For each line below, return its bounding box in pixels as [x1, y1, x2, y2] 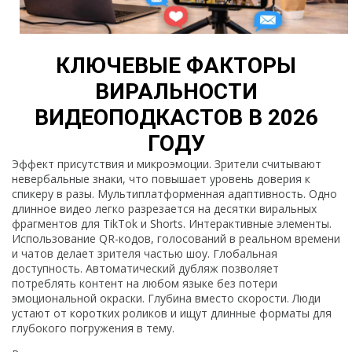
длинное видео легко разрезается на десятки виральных [12, 200, 317, 216]
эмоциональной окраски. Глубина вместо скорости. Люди [12, 290, 321, 306]
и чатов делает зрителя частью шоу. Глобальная [12, 245, 277, 261]
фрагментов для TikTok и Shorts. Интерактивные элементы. [12, 215, 332, 231]
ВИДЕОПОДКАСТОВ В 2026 [34, 104, 318, 130]
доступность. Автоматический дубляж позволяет [12, 260, 279, 276]
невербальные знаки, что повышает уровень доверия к [12, 170, 310, 186]
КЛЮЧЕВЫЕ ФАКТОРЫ [56, 52, 296, 79]
